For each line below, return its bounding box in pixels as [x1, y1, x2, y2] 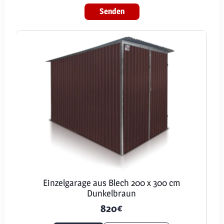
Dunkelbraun [86, 188, 136, 199]
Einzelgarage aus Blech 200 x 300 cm [42, 177, 180, 188]
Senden [99, 6, 124, 16]
